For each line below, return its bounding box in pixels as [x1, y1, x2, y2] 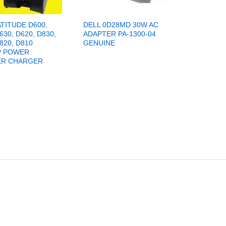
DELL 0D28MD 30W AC [83, 21, 158, 29]
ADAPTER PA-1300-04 [83, 30, 156, 38]
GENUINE [83, 39, 115, 47]
